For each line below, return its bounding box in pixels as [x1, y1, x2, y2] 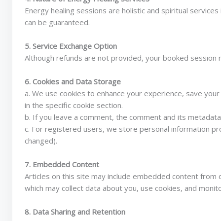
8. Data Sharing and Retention [25, 207, 125, 217]
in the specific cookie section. [25, 100, 123, 110]
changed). [25, 136, 57, 146]
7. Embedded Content [25, 159, 99, 169]
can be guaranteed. [25, 17, 90, 27]
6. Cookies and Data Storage [25, 76, 121, 86]
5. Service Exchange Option [25, 41, 117, 51]
